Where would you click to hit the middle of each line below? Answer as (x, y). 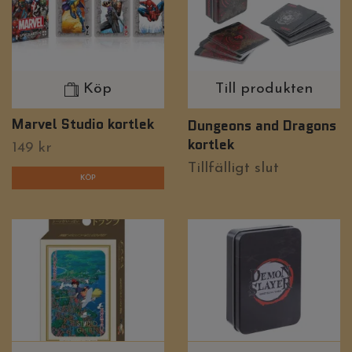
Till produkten (264, 89)
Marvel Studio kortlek (83, 123)
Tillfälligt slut (233, 168)
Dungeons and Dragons (262, 125)
